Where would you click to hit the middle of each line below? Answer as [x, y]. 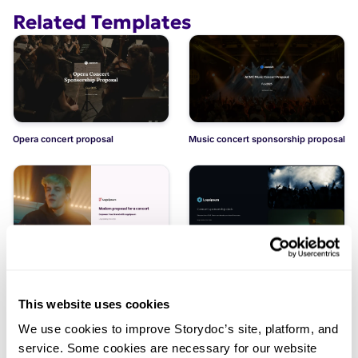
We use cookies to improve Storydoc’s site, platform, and [178, 328]
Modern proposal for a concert [78, 270]
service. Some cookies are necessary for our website [168, 348]
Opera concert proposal [63, 139]
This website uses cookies [94, 303]
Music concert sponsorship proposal [267, 139]
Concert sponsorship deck [245, 270]
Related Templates [102, 22]
